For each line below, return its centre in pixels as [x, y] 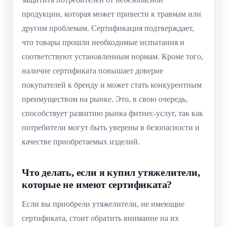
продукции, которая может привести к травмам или [111, 14]
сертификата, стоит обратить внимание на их [100, 218]
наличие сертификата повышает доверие [92, 71]
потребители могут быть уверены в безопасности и [111, 128]
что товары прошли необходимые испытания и [103, 43]
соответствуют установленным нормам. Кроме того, [112, 57]
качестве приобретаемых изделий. [81, 142]
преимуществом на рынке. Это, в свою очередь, [105, 99]
